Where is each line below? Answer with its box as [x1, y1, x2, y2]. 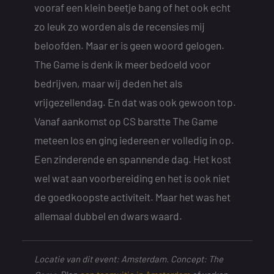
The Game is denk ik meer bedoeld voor [34, 58, 210, 70]
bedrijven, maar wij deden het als [34, 77, 182, 89]
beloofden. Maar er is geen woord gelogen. [34, 39, 224, 51]
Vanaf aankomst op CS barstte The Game [34, 115, 218, 127]
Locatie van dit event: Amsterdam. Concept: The [34, 253, 223, 264]
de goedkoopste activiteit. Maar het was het [34, 191, 231, 203]
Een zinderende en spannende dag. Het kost [34, 153, 231, 165]
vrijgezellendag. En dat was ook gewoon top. [34, 96, 236, 108]
